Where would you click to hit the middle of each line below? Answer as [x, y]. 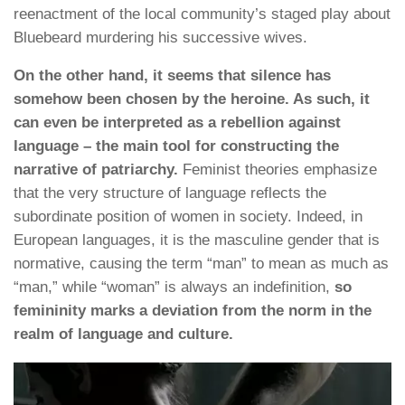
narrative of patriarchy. [96, 170]
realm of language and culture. [123, 334]
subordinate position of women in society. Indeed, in [188, 217]
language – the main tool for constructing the [176, 146]
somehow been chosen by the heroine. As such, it [192, 99]
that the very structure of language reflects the [170, 193]
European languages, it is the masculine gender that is [197, 240]
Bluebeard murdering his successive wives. [160, 37]
